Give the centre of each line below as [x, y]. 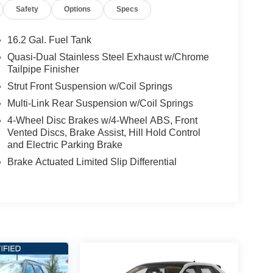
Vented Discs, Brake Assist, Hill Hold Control [104, 133]
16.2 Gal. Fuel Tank [49, 40]
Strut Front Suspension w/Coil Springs [90, 87]
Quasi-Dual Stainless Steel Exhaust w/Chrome [108, 57]
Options [78, 9]
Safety [27, 9]
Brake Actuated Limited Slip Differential [92, 162]
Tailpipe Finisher [43, 69]
